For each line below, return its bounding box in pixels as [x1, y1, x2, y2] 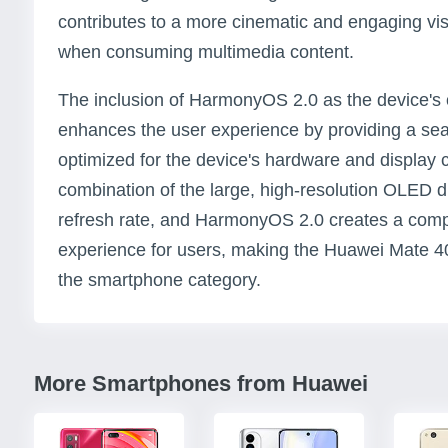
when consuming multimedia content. [58, 42, 354, 63]
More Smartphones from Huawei [34, 371, 368, 397]
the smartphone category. [58, 270, 261, 291]
